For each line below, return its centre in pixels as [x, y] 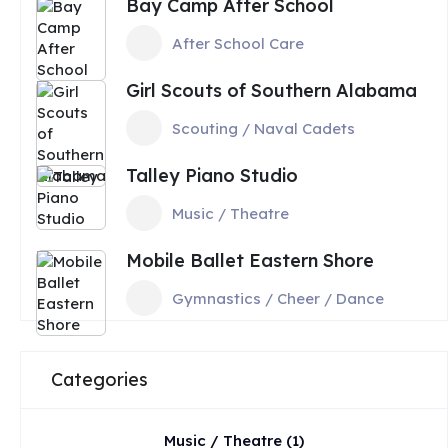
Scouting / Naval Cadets [263, 128]
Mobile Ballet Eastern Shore [250, 260]
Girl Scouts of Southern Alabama [271, 90]
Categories [99, 379]
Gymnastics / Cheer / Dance [278, 298]
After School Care [238, 43]
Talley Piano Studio [212, 175]
